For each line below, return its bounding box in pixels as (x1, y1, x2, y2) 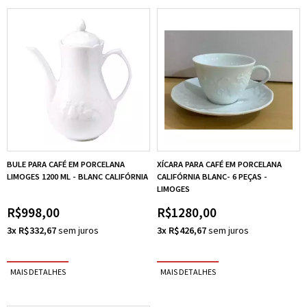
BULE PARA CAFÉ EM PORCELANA (7, 159, 125, 170)
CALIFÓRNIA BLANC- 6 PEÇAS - (157, 171, 267, 182)
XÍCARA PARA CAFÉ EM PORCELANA (157, 159, 282, 170)
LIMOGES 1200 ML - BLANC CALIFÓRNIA (7, 171, 148, 182)
